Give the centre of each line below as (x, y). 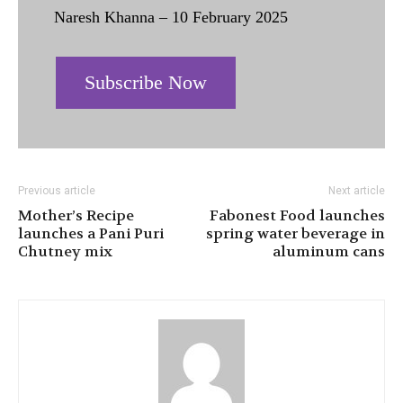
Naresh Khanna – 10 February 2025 (171, 17)
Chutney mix (65, 251)
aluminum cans (329, 251)
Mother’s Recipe (76, 215)
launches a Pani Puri (91, 233)
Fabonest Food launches (297, 215)
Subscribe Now (146, 82)
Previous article (57, 190)
